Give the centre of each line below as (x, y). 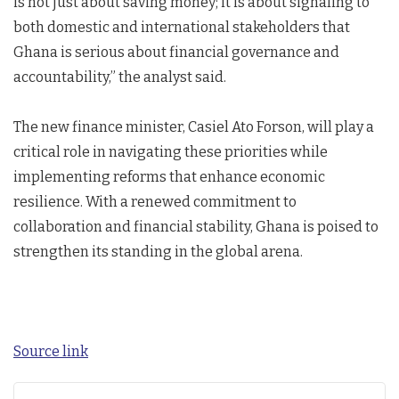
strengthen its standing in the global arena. (158, 252)
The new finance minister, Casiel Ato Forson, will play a (194, 127)
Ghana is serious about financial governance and (176, 52)
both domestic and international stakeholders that (182, 27)
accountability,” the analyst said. (120, 77)
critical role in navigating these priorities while (171, 152)
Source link (51, 351)
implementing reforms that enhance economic (169, 177)
